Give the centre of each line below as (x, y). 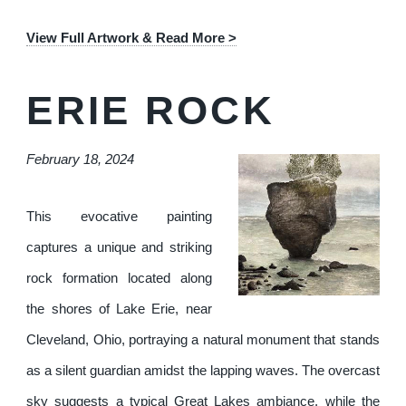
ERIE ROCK (151, 111)
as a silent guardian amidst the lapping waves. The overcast (203, 371)
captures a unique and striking (119, 248)
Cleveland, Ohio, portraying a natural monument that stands (203, 340)
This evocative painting (119, 217)
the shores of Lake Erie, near (119, 309)
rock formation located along (119, 279)
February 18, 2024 (81, 159)
